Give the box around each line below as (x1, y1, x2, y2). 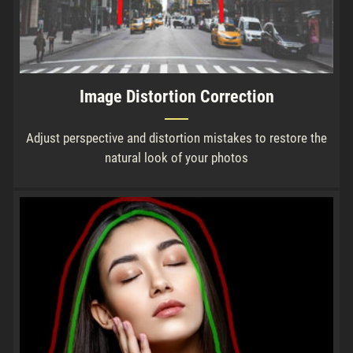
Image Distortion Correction (79, 86, 274, 106)
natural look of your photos (105, 149, 248, 165)
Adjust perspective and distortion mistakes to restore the (26, 129, 327, 146)
